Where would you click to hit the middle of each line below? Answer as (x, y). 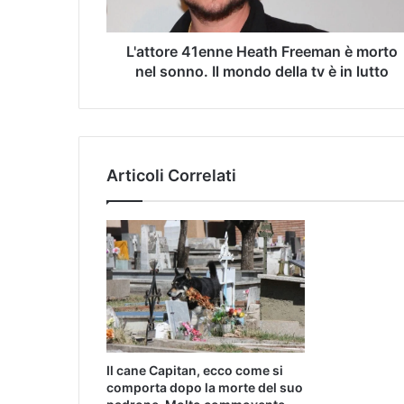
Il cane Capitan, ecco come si (195, 370)
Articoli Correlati (171, 176)
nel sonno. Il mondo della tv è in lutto (262, 72)
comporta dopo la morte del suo (205, 387)
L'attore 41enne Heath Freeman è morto (262, 52)
